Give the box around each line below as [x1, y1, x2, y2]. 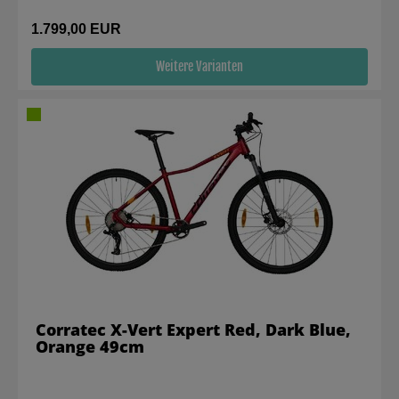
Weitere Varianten [156, 59, 243, 74]
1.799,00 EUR [31, 21, 121, 37]
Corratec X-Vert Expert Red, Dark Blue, [36, 319, 351, 340]
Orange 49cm [36, 336, 144, 357]
